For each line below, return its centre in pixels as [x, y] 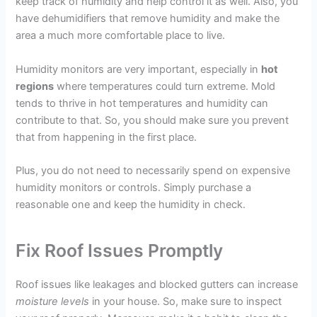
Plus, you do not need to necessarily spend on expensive [153, 170]
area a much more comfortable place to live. [121, 36]
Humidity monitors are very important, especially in [139, 69]
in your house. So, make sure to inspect [186, 302]
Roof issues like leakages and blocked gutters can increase [157, 285]
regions [35, 86]
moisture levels [53, 302]
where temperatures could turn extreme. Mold [165, 86]
